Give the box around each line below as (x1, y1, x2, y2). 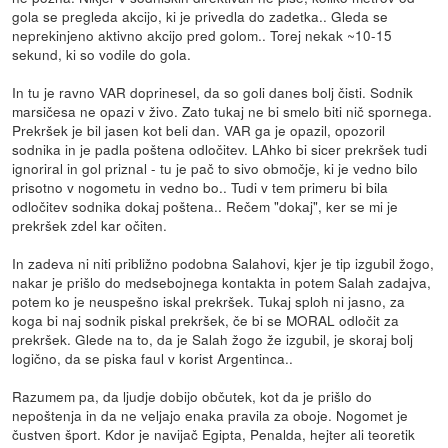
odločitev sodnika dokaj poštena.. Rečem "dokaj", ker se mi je (12, 196, 399, 217)
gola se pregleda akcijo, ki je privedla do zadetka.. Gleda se (12, 6, 389, 27)
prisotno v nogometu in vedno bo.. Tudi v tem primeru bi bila (12, 177, 389, 198)
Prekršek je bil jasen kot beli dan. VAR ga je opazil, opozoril (12, 120, 386, 141)
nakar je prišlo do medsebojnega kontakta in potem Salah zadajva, (12, 272, 432, 293)
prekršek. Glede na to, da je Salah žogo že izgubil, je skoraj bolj (12, 329, 414, 350)
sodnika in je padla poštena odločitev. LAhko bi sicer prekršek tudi (12, 139, 428, 160)
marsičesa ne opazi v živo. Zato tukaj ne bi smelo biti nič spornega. (12, 101, 433, 122)
